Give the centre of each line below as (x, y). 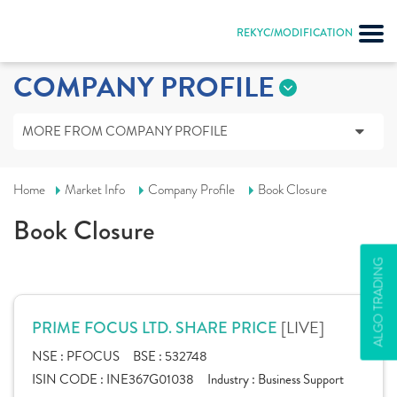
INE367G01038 (150, 379)
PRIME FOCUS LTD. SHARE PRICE (156, 328)
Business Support (301, 379)
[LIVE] (303, 327)
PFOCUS (93, 356)
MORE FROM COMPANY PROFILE (125, 131)
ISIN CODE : (69, 379)
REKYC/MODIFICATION (295, 33)
